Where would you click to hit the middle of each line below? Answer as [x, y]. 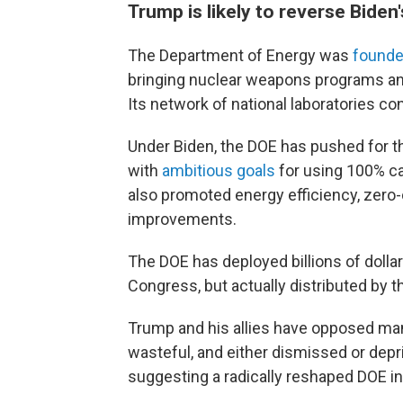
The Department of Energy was [240, 55]
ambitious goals [219, 170]
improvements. [182, 219]
